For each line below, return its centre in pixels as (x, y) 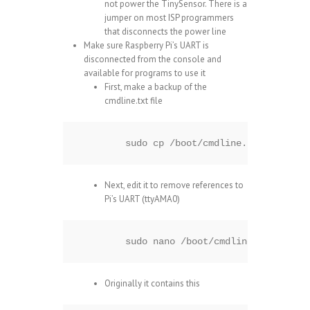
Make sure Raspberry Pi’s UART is (146, 46)
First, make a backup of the (155, 87)
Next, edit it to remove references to (174, 185)
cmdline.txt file (133, 101)
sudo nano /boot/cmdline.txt (200, 242)
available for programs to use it (144, 73)
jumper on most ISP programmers (169, 18)
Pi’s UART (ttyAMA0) (142, 199)
